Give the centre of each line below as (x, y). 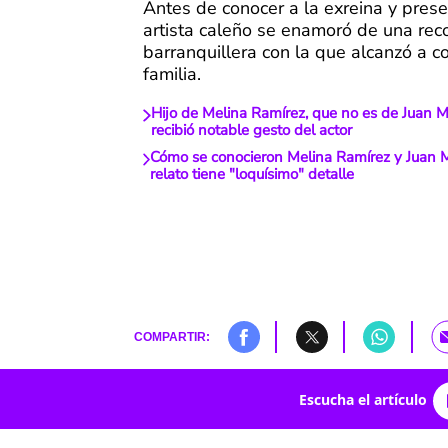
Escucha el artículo (362, 399)
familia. (172, 74)
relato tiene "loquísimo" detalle (252, 174)
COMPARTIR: (171, 337)
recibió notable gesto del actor (251, 130)
